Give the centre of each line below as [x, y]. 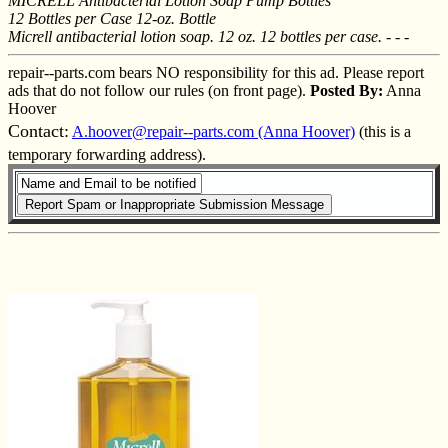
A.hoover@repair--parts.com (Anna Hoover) [213, 131]
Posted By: [346, 90]
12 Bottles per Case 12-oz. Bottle [112, 18]
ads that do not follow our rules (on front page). [159, 90]
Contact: [38, 130]
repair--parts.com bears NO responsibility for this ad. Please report [216, 72]
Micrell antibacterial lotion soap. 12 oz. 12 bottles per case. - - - [208, 36]
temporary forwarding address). [107, 154]
